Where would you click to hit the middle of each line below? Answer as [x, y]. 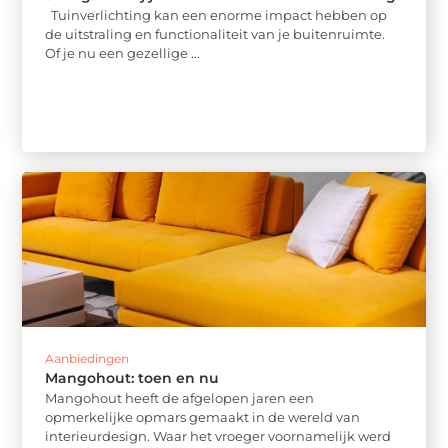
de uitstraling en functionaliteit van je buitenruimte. [215, 34]
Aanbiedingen [87, 358]
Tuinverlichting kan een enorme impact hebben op [216, 15]
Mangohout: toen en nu [132, 377]
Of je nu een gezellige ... [123, 53]
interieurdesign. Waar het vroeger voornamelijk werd [218, 435]
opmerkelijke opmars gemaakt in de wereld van [203, 416]
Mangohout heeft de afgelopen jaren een [180, 397]
